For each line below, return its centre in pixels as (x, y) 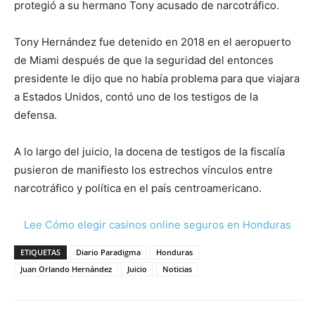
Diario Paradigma (108, 252)
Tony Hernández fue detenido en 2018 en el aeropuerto (153, 41)
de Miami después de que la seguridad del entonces (144, 60)
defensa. (36, 115)
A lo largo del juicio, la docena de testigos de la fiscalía (149, 151)
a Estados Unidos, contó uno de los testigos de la (136, 96)
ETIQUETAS (40, 252)
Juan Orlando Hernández (66, 269)
